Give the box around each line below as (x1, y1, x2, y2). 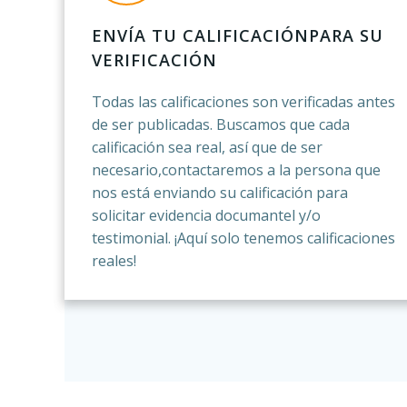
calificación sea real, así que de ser (92, 137, 323, 157)
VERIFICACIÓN (92, 49, 218, 71)
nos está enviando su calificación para (92, 183, 349, 203)
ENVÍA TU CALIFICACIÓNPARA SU (92, 25, 384, 46)
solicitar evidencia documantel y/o (92, 205, 322, 225)
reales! (92, 251, 137, 271)
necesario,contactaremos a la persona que (92, 160, 382, 180)
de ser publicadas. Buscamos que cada (92, 114, 351, 134)
